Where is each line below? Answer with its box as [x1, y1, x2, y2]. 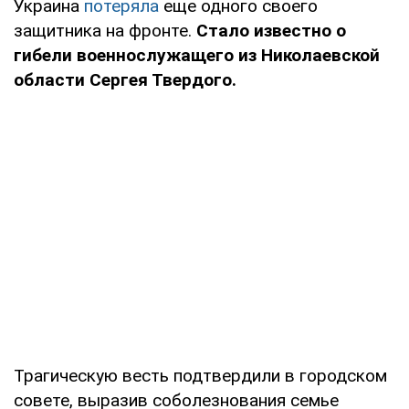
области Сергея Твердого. [14, 68, 236, 90]
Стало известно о [192, 19, 346, 41]
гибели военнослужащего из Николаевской [14, 44, 380, 66]
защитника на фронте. [14, 19, 192, 41]
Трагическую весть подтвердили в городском [14, 364, 387, 386]
